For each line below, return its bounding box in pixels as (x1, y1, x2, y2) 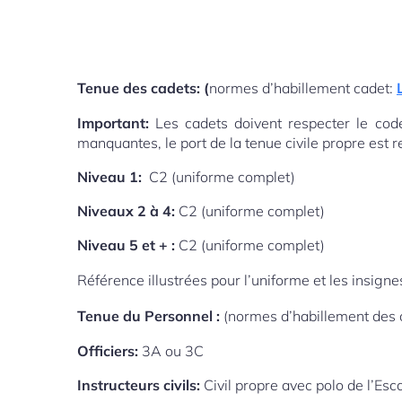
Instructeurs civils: (77, 376, 200, 394)
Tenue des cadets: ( (77, 79, 209, 97)
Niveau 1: (77, 168, 142, 186)
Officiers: (77, 342, 142, 360)
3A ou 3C (142, 342, 204, 360)
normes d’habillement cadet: (209, 79, 397, 97)
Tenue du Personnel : (77, 307, 223, 325)
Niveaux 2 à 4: (77, 202, 179, 220)
